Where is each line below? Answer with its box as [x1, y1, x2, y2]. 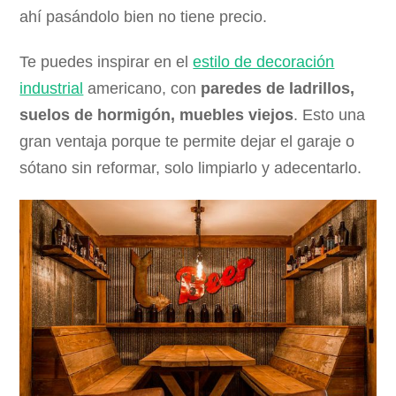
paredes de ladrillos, [201, 79, 355, 97]
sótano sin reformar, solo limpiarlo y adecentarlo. [19, 158, 362, 177]
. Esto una [293, 105, 366, 124]
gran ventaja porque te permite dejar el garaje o [19, 132, 355, 150]
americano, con [83, 79, 202, 97]
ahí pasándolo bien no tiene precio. [19, 7, 268, 26]
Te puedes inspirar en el [19, 52, 194, 71]
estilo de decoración [193, 52, 335, 71]
